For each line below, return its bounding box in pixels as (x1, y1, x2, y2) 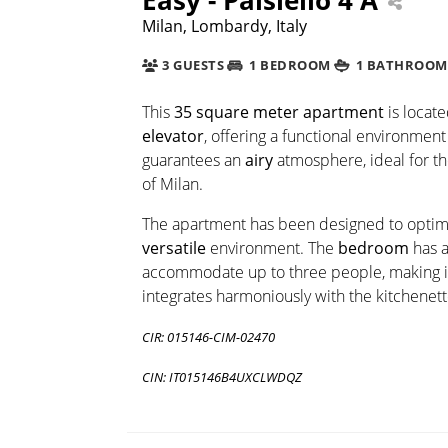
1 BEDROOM (245, 56, 331, 75)
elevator (142, 124, 204, 147)
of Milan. (142, 172, 203, 195)
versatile (142, 236, 206, 259)
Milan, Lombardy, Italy (142, 14, 307, 37)
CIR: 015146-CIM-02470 (142, 327, 275, 346)
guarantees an (142, 148, 245, 171)
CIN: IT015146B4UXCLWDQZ (142, 367, 302, 386)
